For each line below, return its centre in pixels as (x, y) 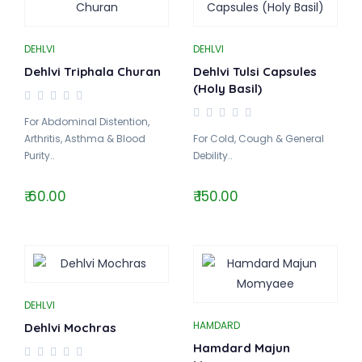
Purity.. (40, 156)
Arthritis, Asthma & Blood (85, 139)
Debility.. (213, 156)
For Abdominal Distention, (87, 122)
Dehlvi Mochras (70, 328)
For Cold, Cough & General (259, 139)
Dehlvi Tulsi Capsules (255, 72)
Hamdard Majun (242, 348)
